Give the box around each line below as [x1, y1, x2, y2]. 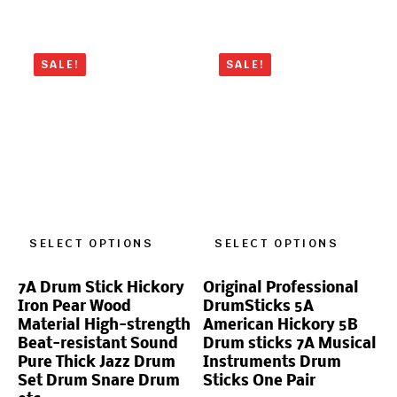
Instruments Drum [203, 354, 341, 371]
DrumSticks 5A [203, 298, 314, 315]
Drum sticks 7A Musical [203, 335, 377, 353]
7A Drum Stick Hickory [18, 279, 184, 297]
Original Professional [203, 279, 359, 297]
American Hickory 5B [203, 316, 358, 334]
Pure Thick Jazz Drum [18, 354, 175, 371]
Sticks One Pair [203, 372, 315, 390]
